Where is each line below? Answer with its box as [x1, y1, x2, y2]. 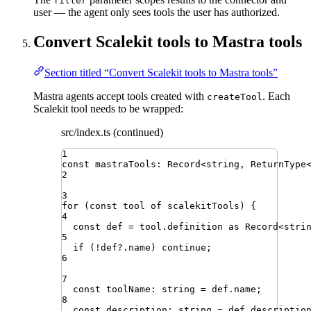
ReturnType [251, 158, 306, 169]
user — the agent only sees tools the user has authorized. [33, 6, 280, 18]
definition [167, 221, 223, 232]
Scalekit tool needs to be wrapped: [33, 102, 183, 115]
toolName [106, 283, 151, 294]
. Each [262, 90, 290, 102]
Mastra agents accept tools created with [33, 90, 207, 102]
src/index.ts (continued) [61, 126, 163, 138]
